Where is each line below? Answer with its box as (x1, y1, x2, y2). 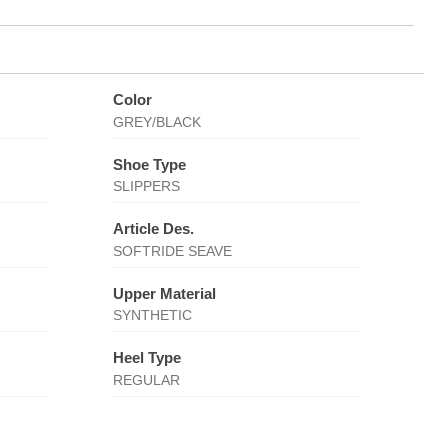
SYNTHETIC (112, 307, 192, 323)
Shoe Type (112, 155, 186, 173)
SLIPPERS (112, 178, 180, 194)
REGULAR (112, 371, 180, 388)
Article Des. (112, 220, 194, 237)
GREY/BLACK (112, 113, 201, 130)
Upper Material (112, 284, 216, 302)
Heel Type (112, 349, 181, 366)
